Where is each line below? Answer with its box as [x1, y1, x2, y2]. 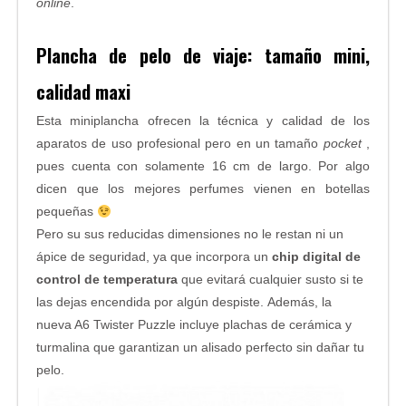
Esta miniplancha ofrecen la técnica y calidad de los [36, 113, 370, 129]
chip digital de [272, 249, 361, 265]
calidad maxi [36, 78, 130, 106]
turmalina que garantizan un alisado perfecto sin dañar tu [36, 340, 364, 355]
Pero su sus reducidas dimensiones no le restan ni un [36, 227, 343, 242]
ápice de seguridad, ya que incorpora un [36, 249, 272, 265]
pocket [323, 136, 367, 151]
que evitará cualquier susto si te [178, 272, 363, 287]
